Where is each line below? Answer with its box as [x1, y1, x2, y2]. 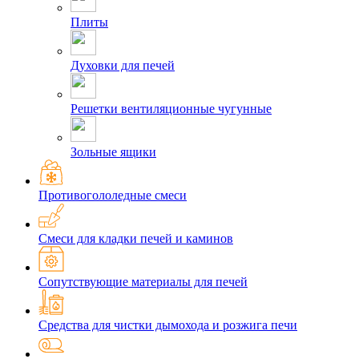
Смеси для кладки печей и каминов [38, 232, 233, 246]
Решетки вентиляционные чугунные [71, 102, 272, 116]
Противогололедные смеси [38, 188, 187, 203]
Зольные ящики [71, 145, 156, 159]
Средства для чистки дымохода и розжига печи [38, 318, 297, 333]
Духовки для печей [71, 58, 175, 73]
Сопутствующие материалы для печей [38, 275, 248, 289]
